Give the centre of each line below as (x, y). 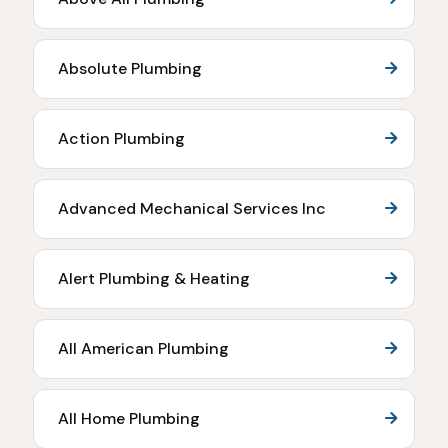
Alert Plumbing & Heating (154, 278)
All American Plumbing (143, 348)
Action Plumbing (121, 138)
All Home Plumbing (129, 418)
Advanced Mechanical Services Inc (192, 208)
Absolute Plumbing (130, 68)
